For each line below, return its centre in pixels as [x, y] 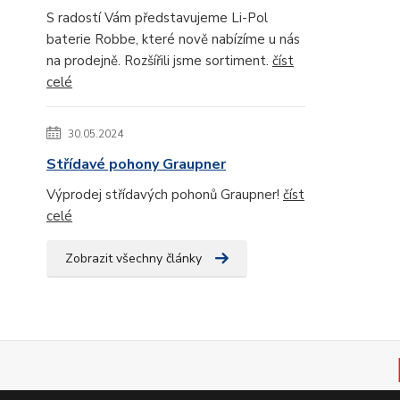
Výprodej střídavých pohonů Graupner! [165, 194]
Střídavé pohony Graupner [136, 164]
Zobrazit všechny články [133, 258]
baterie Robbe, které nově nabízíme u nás [173, 39]
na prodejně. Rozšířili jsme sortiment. [159, 60]
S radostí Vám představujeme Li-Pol [157, 17]
